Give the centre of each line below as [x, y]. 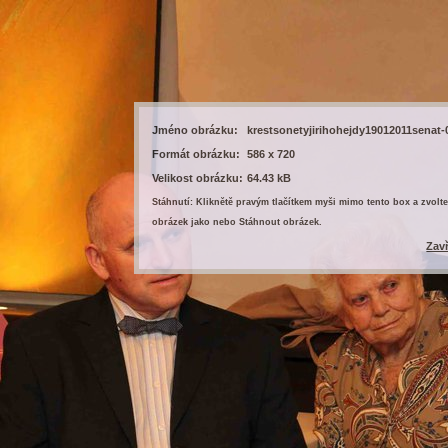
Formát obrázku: [196, 154]
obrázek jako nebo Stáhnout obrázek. [237, 222]
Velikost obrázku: [198, 178]
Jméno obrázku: [195, 130]
